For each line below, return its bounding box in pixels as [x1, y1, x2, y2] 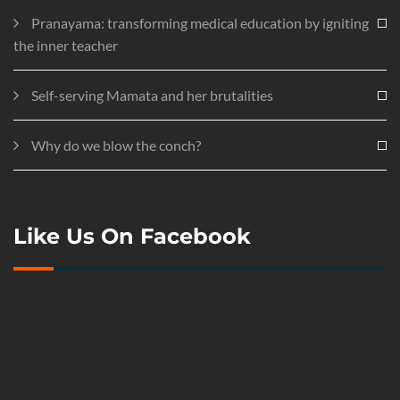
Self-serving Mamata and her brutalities [31, 86, 273, 104]
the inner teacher [13, 36, 118, 54]
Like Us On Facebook [13, 222, 251, 249]
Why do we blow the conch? [31, 136, 201, 154]
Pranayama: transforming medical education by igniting [31, 13, 369, 31]
